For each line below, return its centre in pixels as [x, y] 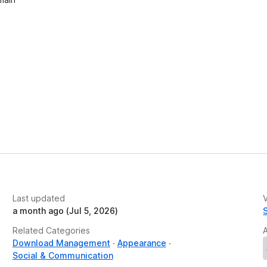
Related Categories [51, 230]
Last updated [38, 198]
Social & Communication [63, 255]
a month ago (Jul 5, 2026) [65, 210]
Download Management [61, 243]
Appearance [142, 243]
